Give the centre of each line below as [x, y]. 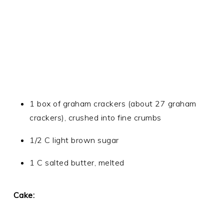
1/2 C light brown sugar [74, 140]
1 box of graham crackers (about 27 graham [113, 103]
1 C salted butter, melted [77, 162]
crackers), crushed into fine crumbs [95, 117]
